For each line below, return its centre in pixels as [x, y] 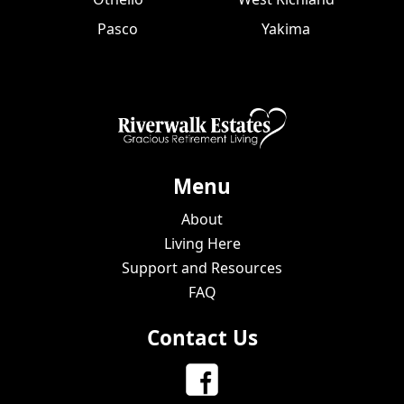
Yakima [286, 28]
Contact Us [202, 337]
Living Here [202, 243]
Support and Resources [202, 267]
